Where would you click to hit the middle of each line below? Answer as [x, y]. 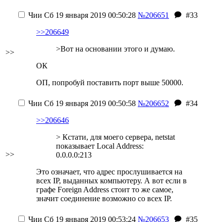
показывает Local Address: [100, 146]
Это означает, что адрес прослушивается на [109, 172]
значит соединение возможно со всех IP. [104, 198]
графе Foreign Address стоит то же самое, [105, 190]
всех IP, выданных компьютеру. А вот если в [111, 181]
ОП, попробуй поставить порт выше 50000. [110, 83]
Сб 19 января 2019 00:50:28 [89, 15]
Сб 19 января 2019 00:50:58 [89, 103]
